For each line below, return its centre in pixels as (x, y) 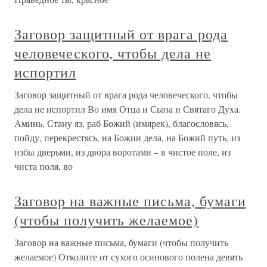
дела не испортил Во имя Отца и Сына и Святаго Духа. (128, 109)
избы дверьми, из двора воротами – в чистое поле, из (122, 152)
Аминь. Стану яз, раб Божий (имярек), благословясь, (122, 123)
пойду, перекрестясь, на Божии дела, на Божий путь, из (127, 138)
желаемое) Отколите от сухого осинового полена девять (128, 257)
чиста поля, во (44, 166)
